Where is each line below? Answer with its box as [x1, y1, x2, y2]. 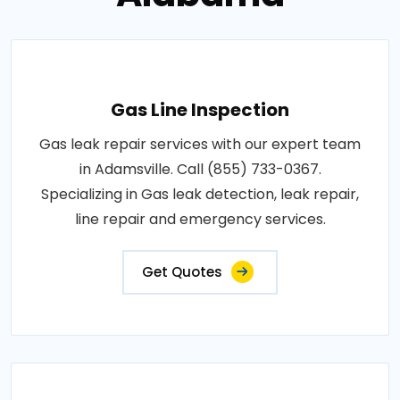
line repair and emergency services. [74, 208, 326, 229]
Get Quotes [142, 262, 222, 281]
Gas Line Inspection [111, 96, 289, 122]
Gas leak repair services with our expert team [39, 133, 361, 154]
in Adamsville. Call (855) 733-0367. [79, 158, 321, 179]
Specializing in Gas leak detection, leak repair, [41, 183, 359, 204]
